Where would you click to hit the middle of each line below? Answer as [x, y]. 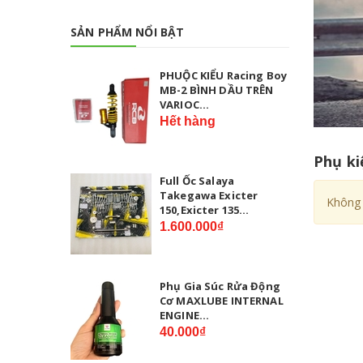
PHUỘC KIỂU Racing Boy [223, 75]
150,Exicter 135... [205, 209]
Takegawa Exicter [209, 195]
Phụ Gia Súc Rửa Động [220, 286]
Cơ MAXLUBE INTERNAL [222, 300]
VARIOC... [185, 104]
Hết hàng [188, 121]
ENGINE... [185, 315]
